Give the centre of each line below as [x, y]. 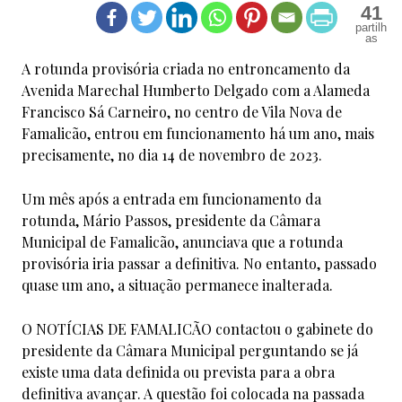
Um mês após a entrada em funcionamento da [171, 198]
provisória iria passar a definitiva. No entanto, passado [199, 263]
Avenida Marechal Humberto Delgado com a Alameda [196, 90]
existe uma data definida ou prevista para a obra [178, 371]
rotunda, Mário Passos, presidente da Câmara [171, 220]
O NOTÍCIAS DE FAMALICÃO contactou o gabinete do [197, 328]
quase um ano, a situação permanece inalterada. [177, 284]
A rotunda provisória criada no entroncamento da [186, 68]
